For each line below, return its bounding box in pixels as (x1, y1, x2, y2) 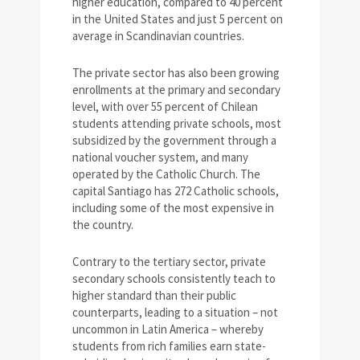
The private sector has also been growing (72, 65, 280, 81)
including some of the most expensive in (72, 200, 274, 216)
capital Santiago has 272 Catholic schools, (72, 183, 279, 199)
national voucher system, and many (72, 149, 248, 166)
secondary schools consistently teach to (72, 271, 276, 287)
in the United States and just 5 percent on (72, 11, 283, 27)
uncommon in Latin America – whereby (72, 321, 264, 337)
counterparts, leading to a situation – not (72, 305, 278, 321)
